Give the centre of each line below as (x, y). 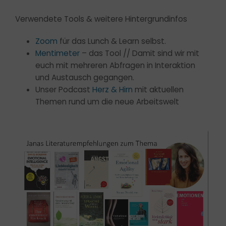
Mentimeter (58, 53)
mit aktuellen (158, 89)
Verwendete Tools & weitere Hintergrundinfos (101, 19)
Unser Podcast (64, 89)
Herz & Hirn (112, 89)
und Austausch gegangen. (85, 77)
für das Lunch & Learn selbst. (112, 41)
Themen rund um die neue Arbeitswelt (107, 101)
